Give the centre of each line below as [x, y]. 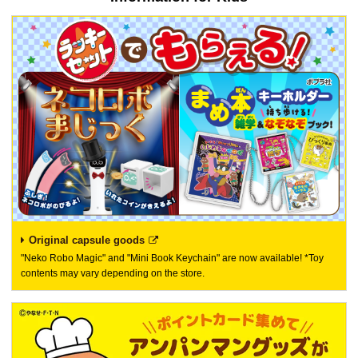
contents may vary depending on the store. [113, 273]
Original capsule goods [87, 240]
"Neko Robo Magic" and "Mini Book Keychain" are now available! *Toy [172, 258]
